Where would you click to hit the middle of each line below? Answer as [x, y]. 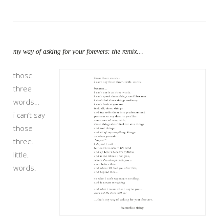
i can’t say [29, 115]
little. [21, 154]
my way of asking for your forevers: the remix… [78, 51]
